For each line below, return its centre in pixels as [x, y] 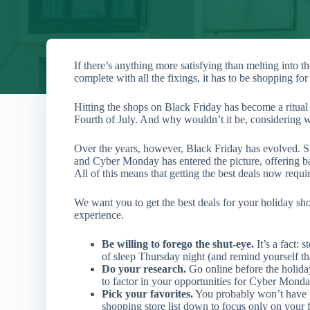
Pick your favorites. [148, 294]
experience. [99, 215]
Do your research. [144, 269]
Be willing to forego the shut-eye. [180, 244]
